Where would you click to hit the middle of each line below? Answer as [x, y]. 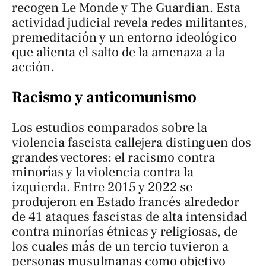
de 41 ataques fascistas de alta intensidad [129, 217]
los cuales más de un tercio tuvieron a [120, 247]
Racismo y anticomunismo [104, 97]
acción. [33, 67]
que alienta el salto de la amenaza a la [118, 52]
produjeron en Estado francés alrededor [126, 202]
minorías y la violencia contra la [103, 172]
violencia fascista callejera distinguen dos [132, 143]
